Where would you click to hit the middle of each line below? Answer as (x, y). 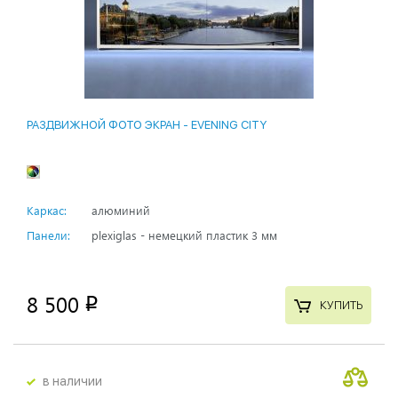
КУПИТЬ (341, 306)
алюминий (121, 210)
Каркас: (47, 210)
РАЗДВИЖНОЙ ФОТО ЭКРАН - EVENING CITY (147, 124)
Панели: (48, 235)
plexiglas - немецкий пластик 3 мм (184, 235)
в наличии (72, 381)
